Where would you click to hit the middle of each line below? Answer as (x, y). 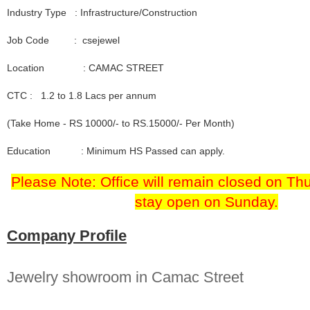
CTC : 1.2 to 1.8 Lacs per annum (82, 95)
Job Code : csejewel (63, 40)
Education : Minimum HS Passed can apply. (116, 151)
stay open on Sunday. (207, 201)
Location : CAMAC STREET (85, 67)
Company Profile (67, 235)
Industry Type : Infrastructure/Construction (102, 12)
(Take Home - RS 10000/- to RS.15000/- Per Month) (121, 123)
